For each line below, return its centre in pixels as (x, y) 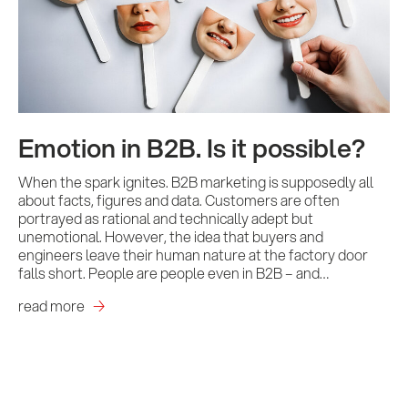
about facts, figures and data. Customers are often (179, 199)
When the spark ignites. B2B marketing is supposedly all (196, 181)
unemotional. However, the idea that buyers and (171, 236)
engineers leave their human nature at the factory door (193, 254)
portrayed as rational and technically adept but (166, 218)
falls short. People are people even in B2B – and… (173, 272)
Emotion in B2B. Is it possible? (192, 147)
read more (51, 305)
